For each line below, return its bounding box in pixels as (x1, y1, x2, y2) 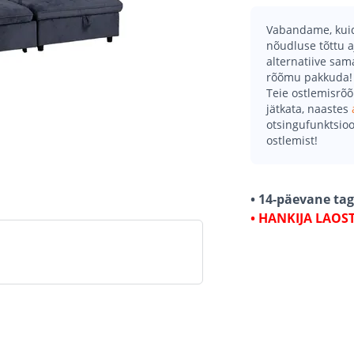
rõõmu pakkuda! (266, 70, 352, 85)
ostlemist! (266, 133, 318, 148)
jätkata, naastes (266, 101, 352, 116)
